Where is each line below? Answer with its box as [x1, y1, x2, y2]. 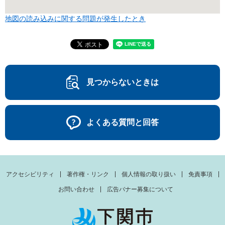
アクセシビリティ [6, 171, 54, 178]
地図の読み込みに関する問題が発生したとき [5, 15, 146, 23]
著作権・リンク [67, 171, 109, 178]
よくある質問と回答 [86, 118, 159, 127]
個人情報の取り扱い [122, 171, 176, 178]
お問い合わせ [58, 186, 94, 193]
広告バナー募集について [106, 186, 173, 193]
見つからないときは [86, 78, 159, 86]
